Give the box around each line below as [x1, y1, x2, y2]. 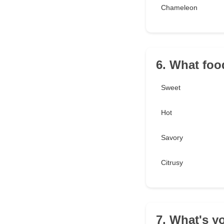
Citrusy [161, 158, 183, 167]
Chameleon [161, 3, 197, 12]
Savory [161, 133, 183, 142]
